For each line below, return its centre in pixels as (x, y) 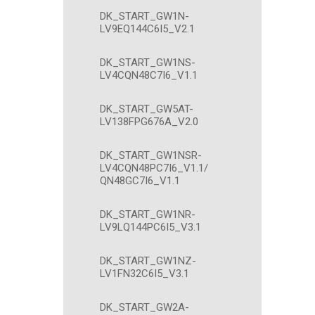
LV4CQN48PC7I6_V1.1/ (154, 168)
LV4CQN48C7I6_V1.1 (149, 75)
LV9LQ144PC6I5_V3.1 (150, 227)
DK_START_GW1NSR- (151, 155)
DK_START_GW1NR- (148, 214)
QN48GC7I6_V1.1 (140, 181)
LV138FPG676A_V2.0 (149, 122)
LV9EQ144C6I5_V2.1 (147, 29)
